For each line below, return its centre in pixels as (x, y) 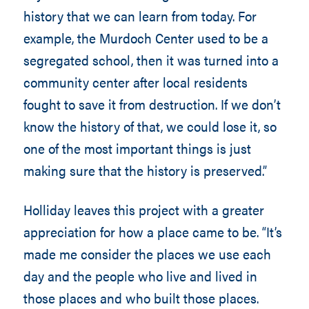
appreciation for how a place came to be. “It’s (152, 231)
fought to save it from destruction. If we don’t (152, 104)
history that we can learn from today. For (140, 16)
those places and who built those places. (141, 298)
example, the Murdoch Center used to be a (146, 38)
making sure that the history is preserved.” (145, 170)
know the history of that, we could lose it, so (150, 126)
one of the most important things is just (137, 148)
